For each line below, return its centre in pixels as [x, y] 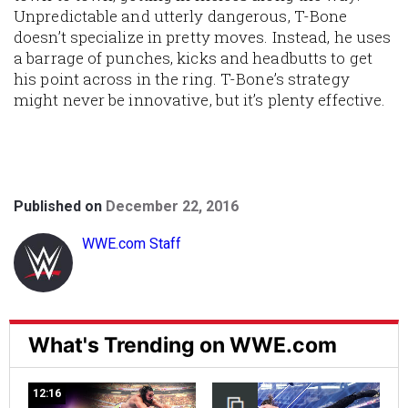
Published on [60, 207]
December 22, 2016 [172, 207]
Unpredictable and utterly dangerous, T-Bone [181, 16]
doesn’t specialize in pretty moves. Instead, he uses [203, 37]
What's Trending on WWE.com [183, 346]
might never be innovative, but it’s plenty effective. [200, 100]
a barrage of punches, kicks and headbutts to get [193, 58]
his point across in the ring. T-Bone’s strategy [182, 79]
